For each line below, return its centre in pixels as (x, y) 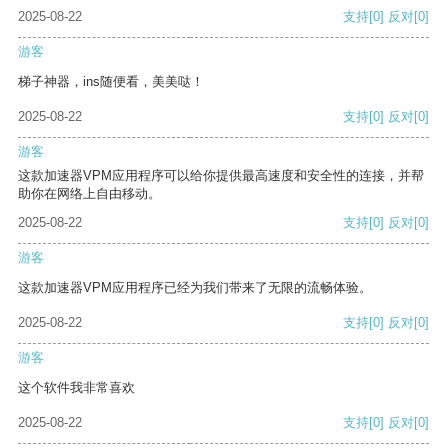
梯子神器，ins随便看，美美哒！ (111, 82)
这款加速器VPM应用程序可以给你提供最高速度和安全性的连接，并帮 (221, 176)
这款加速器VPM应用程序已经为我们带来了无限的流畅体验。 (195, 288)
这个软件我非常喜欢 (76, 388)
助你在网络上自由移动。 (89, 194)
